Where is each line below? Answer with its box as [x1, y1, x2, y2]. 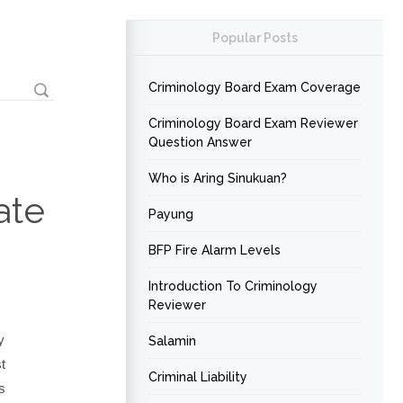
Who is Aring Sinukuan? [148, 171, 287, 185]
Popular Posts [211, 31, 298, 45]
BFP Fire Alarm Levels [148, 243, 281, 257]
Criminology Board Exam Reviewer [148, 116, 358, 130]
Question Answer [148, 135, 252, 149]
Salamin [148, 334, 196, 348]
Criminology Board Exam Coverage [148, 80, 361, 94]
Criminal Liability [148, 370, 247, 384]
